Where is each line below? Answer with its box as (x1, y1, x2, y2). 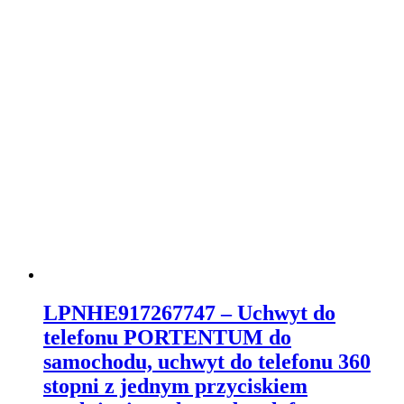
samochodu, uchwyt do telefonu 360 (43, 349, 371, 373)
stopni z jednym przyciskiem (43, 373, 308, 398)
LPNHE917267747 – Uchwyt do (43, 300, 335, 325)
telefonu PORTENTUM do (43, 325, 291, 349)
